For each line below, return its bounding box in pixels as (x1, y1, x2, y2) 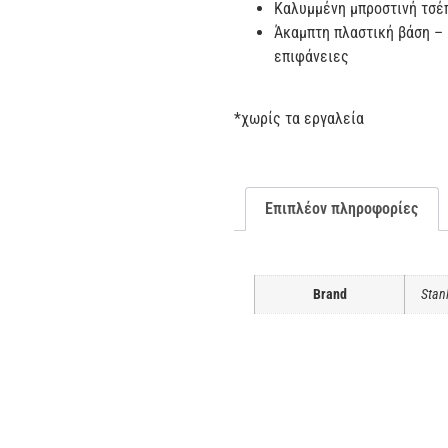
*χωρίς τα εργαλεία (234, 108, 365, 128)
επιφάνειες (274, 46, 350, 66)
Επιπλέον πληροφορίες (265, 199, 419, 219)
